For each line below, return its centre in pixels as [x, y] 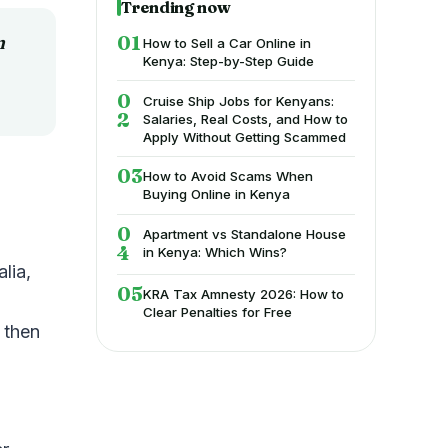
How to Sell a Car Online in [227, 42]
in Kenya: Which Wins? [215, 252]
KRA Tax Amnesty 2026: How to [244, 294]
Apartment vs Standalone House [245, 234]
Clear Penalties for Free [220, 312]
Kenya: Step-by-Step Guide [229, 60]
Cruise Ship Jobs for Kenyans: [239, 100]
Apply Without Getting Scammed [245, 136]
